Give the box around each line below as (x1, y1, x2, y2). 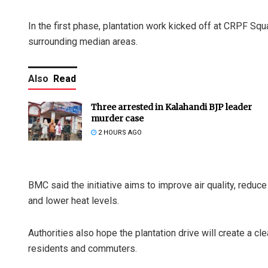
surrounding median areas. (28, 36, 138, 48)
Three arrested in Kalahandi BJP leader (91, 102, 252, 113)
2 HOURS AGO (96, 129, 142, 137)
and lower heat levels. (28, 195, 119, 207)
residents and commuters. (28, 243, 137, 255)
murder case (91, 113, 144, 124)
